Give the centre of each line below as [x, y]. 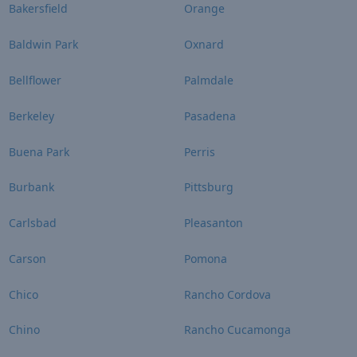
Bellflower [35, 80]
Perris [200, 151]
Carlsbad [32, 223]
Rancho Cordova [228, 294]
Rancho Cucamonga [237, 330]
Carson [27, 258]
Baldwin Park [43, 45]
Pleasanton [214, 223]
